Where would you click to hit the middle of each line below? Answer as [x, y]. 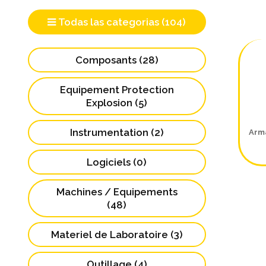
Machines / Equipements [117, 192]
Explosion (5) [117, 103]
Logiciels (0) [117, 162]
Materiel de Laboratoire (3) [117, 235]
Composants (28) [117, 60]
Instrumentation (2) [117, 133]
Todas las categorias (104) [121, 22]
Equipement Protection [117, 90]
